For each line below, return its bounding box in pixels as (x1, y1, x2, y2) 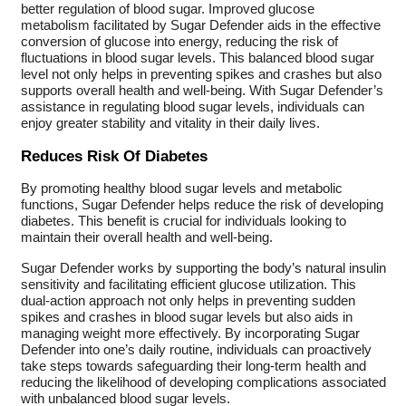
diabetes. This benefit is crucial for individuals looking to (20, 213, 346, 228)
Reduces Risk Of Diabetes (20, 146, 208, 165)
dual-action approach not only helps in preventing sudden (20, 293, 355, 308)
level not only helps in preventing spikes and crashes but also (20, 66, 382, 82)
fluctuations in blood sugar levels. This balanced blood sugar (20, 50, 374, 65)
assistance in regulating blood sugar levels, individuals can (20, 99, 364, 114)
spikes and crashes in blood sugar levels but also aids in (20, 309, 353, 324)
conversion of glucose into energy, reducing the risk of (20, 34, 338, 49)
